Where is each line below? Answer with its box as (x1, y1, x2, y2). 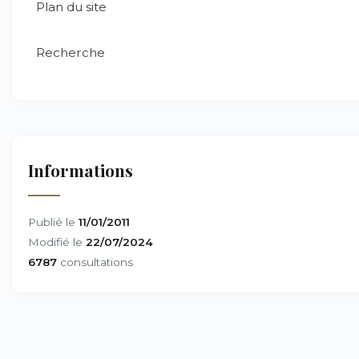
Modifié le (28, 236, 86, 248)
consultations (57, 256, 133, 268)
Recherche (36, 45, 105, 60)
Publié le (28, 216, 79, 228)
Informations (28, 159, 133, 181)
